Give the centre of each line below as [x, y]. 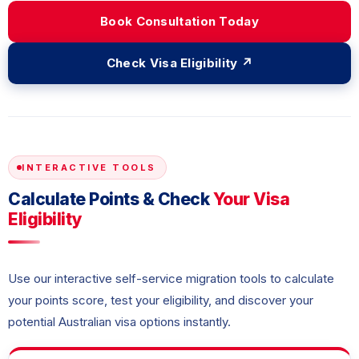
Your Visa [251, 200]
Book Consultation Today [179, 22]
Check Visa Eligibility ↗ [179, 63]
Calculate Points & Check [111, 200]
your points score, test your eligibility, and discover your [161, 301]
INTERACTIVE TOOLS [89, 168]
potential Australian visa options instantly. [119, 322]
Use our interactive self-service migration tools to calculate [171, 279]
